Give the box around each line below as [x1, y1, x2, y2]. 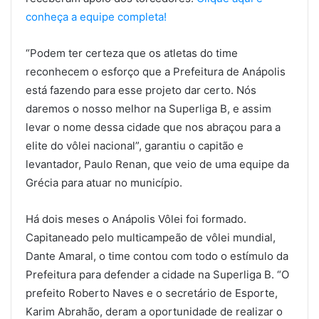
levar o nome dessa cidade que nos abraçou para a [26, 120, 281, 135]
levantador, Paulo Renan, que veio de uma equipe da [26, 157, 289, 172]
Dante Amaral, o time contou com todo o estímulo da [26, 249, 288, 263]
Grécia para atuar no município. [26, 176, 182, 190]
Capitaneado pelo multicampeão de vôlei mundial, [26, 231, 276, 245]
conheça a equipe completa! [26, 10, 167, 24]
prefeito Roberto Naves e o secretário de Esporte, [26, 286, 278, 300]
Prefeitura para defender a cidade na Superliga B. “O [26, 268, 289, 282]
